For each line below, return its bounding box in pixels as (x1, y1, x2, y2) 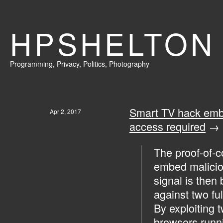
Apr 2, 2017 (50, 107, 81, 115)
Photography (109, 59, 149, 69)
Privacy (57, 59, 79, 69)
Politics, (83, 59, 109, 69)
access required (129, 118, 206, 134)
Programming (10, 59, 53, 69)
